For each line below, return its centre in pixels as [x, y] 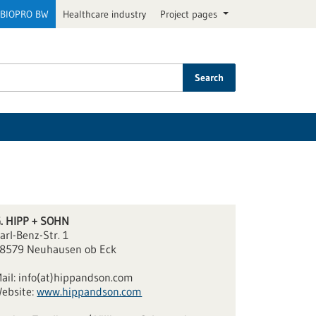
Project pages [190, 14]
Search [209, 78]
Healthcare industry [105, 14]
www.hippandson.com [90, 292]
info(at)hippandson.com [76, 278]
